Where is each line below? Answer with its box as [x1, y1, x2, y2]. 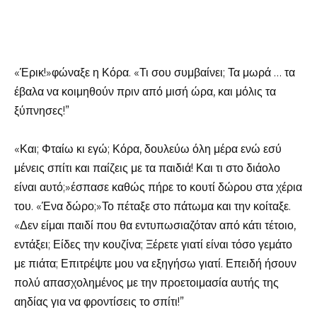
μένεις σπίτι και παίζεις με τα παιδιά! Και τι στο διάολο [14, 161, 280, 175]
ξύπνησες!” [14, 103, 69, 117]
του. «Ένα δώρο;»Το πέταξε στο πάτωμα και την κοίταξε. [14, 199, 291, 213]
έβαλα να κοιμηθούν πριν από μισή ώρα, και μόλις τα [14, 84, 276, 98]
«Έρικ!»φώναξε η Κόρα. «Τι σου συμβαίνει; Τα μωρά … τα [14, 65, 295, 79]
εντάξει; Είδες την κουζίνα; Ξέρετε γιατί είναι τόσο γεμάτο [14, 237, 292, 251]
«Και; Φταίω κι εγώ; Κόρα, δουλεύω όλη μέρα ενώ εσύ [14, 142, 282, 156]
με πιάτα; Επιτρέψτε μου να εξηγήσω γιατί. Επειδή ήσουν [14, 256, 296, 270]
